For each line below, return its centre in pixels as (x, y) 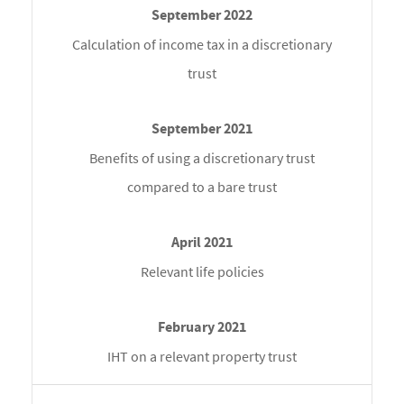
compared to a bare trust (202, 187)
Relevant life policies (202, 272)
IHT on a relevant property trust (202, 357)
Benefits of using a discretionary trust (202, 158)
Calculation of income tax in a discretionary (202, 45)
